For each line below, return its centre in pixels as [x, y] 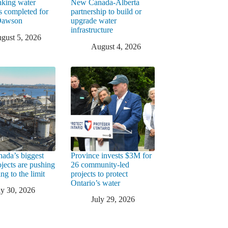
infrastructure [92, 30]
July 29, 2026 [113, 199]
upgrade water [93, 21]
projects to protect [99, 174]
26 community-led [100, 164]
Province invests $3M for [111, 155]
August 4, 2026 [116, 46]
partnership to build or [106, 12]
